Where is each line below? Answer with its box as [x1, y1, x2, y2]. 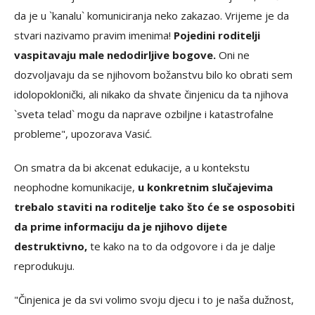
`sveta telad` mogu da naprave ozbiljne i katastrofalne [14, 107, 274, 121]
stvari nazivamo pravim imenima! [14, 28, 174, 42]
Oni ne [219, 48, 250, 62]
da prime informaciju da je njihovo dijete [14, 219, 227, 233]
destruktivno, [14, 239, 87, 253]
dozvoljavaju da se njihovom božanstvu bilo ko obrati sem [14, 67, 292, 82]
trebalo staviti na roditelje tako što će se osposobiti [14, 200, 295, 214]
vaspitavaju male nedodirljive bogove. [14, 48, 219, 62]
